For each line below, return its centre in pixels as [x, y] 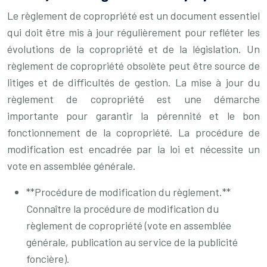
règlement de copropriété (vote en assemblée [129, 225]
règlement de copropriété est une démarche [133, 99]
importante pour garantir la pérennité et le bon [133, 116]
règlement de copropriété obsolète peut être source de [133, 66]
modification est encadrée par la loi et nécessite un [133, 149]
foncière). [48, 259]
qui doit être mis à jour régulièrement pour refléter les [133, 32]
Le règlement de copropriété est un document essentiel [133, 15]
